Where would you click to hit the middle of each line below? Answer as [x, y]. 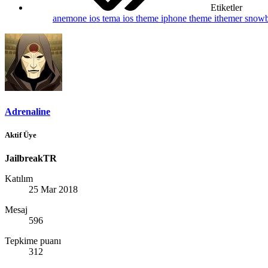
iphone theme [188, 19]
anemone [71, 19]
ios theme [142, 19]
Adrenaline [28, 111]
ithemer [229, 19]
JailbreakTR [31, 158]
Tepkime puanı [33, 240]
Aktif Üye [21, 135]
